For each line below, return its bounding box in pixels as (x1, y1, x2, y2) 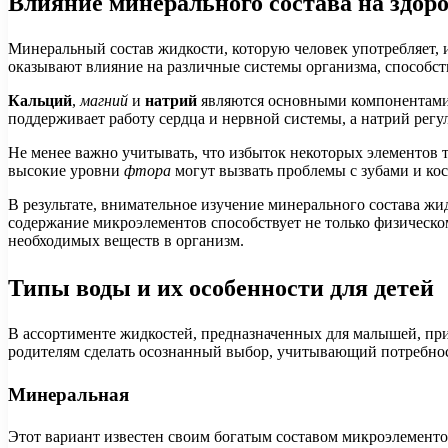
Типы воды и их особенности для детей (8, 271, 434, 305)
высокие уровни (8, 162, 124, 180)
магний (80, 92, 128, 110)
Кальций (8, 92, 72, 110)
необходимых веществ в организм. (8, 232, 244, 250)
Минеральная (8, 380, 129, 408)
